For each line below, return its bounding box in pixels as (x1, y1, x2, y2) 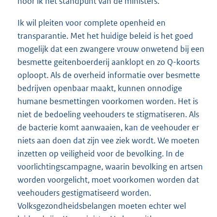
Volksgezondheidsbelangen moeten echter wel (17, 200, 186, 211)
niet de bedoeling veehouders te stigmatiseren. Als (17, 108, 199, 120)
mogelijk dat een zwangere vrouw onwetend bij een (17, 43, 204, 54)
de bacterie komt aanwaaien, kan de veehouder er (17, 122, 199, 133)
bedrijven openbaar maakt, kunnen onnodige (17, 82, 182, 93)
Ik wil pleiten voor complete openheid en (17, 17, 166, 28)
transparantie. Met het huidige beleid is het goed (17, 30, 193, 41)
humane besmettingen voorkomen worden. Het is (17, 95, 198, 107)
